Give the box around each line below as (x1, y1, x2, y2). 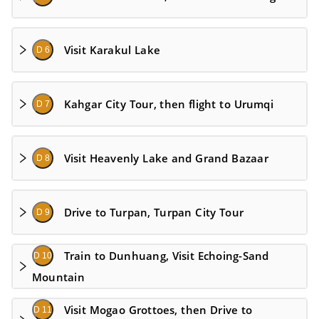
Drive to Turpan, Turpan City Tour (63, 205, 244, 219)
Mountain (32, 270, 85, 284)
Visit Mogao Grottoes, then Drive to (63, 303, 253, 317)
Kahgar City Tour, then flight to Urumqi (63, 97, 273, 111)
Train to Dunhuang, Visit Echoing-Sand (63, 249, 269, 263)
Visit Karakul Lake (63, 43, 161, 57)
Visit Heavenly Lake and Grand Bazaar (63, 151, 268, 165)
